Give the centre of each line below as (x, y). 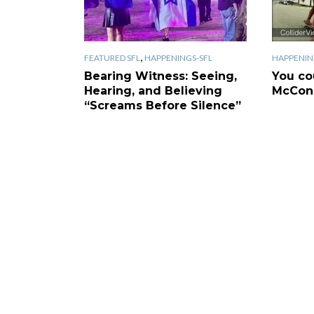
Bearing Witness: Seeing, (161, 76)
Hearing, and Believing (153, 90)
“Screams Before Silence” (163, 105)
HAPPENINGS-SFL (178, 57)
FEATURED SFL (112, 57)
